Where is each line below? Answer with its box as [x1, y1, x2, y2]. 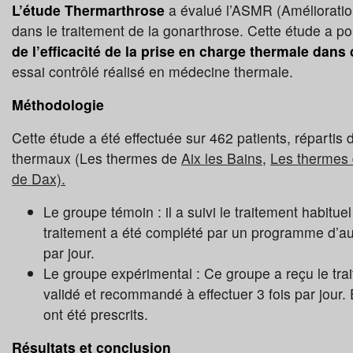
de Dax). [12, 169, 65, 189]
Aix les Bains [181, 148, 262, 169]
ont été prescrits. [43, 304, 148, 325]
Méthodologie [12, 95, 104, 115]
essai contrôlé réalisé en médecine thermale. [12, 61, 293, 82]
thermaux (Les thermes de [12, 148, 181, 169]
